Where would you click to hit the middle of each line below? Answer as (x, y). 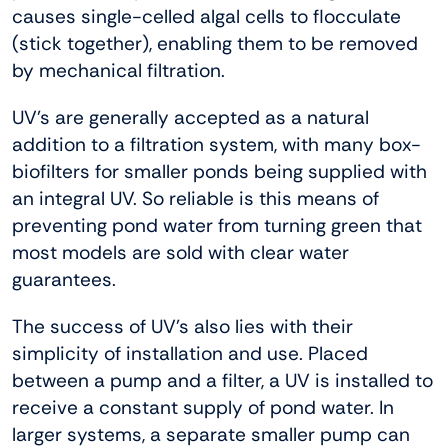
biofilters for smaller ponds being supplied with (219, 172)
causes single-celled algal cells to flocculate (206, 17)
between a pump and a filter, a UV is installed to (222, 381)
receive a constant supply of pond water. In (203, 408)
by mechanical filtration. (118, 71)
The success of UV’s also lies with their (182, 327)
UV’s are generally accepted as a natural (190, 118)
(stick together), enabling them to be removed (215, 44)
